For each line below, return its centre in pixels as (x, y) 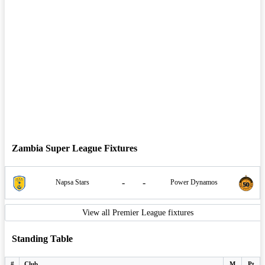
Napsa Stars (72, 182)
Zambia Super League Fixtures (75, 148)
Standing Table (42, 239)
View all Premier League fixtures (138, 212)
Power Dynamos (194, 182)
